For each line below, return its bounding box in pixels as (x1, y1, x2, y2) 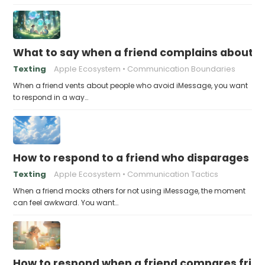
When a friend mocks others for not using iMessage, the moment (13, 185, 246, 196)
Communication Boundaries (127, 63, 236, 75)
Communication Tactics (127, 168, 219, 180)
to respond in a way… (13, 92, 89, 102)
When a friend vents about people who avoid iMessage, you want (13, 80, 248, 91)
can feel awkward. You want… (13, 197, 119, 208)
